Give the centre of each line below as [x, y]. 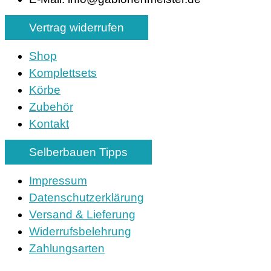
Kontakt [49, 123]
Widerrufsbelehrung [80, 231]
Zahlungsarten [67, 248]
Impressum [58, 180]
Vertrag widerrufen [77, 27]
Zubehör [51, 106]
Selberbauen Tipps [78, 152]
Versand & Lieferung [82, 214]
